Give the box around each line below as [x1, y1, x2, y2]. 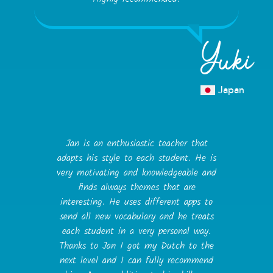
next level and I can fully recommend [60, 253, 213, 269]
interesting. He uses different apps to [60, 194, 213, 210]
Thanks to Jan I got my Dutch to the [59, 238, 214, 254]
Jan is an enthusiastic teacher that [65, 136, 208, 152]
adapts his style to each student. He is [57, 151, 216, 166]
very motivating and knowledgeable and [57, 165, 216, 181]
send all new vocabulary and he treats [59, 209, 214, 225]
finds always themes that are [77, 180, 196, 196]
